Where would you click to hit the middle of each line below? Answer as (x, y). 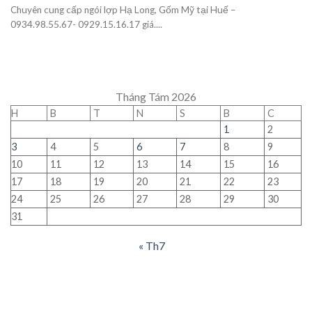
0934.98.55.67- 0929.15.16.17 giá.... (86, 24)
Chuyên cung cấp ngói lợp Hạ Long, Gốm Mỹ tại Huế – (123, 9)
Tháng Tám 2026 (156, 96)
